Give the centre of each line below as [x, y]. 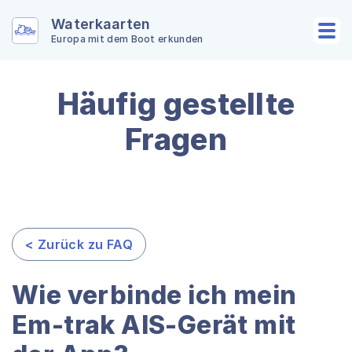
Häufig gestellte [176, 104]
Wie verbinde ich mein [154, 295]
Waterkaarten [101, 24]
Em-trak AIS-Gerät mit [154, 325]
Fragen [176, 139]
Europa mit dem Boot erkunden [127, 39]
